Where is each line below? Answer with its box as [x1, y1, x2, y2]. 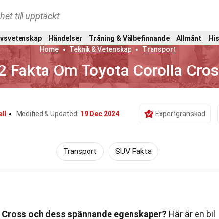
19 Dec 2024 [80, 110, 119, 118]
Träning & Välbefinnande [88, 34, 170, 42]
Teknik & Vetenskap [69, 45, 132, 53]
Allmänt [176, 34, 202, 42]
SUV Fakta [115, 147, 152, 156]
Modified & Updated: [16, 110, 80, 118]
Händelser [48, 34, 82, 42]
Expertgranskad [155, 110, 205, 118]
